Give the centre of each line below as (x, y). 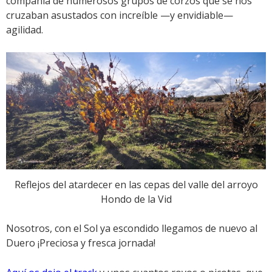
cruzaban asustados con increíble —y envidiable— (120, 15)
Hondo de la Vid (136, 199)
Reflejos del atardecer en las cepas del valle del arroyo (136, 185)
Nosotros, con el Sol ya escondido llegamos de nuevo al (132, 229)
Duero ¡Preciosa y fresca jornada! (81, 243)
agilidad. (25, 30)
